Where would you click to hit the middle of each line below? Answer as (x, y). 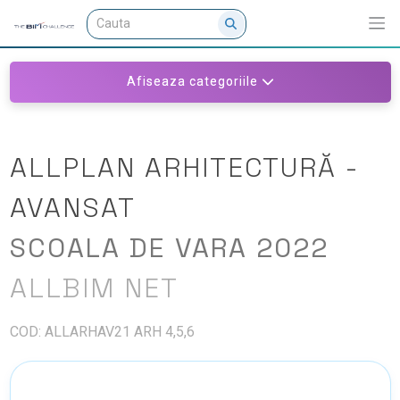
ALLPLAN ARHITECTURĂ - (184, 167)
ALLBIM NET (94, 287)
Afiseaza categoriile (192, 81)
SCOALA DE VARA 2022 (169, 247)
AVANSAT (72, 207)
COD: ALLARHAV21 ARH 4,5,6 (102, 331)
